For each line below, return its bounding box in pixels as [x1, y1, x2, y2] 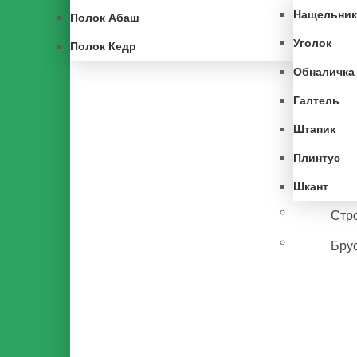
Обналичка [293, 65, 355, 78]
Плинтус [293, 151, 340, 164]
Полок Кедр [70, 40, 136, 53]
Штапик [293, 123, 335, 135]
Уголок [293, 37, 331, 49]
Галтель [293, 94, 339, 107]
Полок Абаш [70, 11, 139, 24]
